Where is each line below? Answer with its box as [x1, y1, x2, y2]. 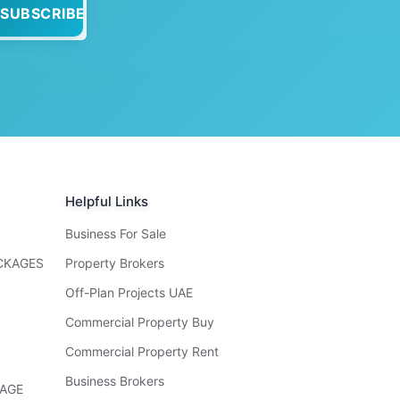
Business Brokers [65, 373, 164, 389]
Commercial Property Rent [65, 344, 219, 360]
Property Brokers [65, 255, 164, 271]
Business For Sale [65, 226, 166, 242]
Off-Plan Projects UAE [65, 285, 193, 301]
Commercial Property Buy [65, 314, 214, 330]
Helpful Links [65, 193, 148, 211]
